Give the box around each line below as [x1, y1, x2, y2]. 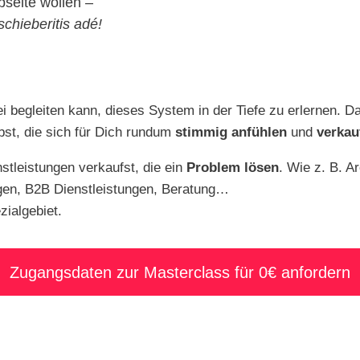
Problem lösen [186, 159, 280, 175]
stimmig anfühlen [175, 124, 288, 140]
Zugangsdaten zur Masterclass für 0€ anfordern [10, 263, 350, 281]
